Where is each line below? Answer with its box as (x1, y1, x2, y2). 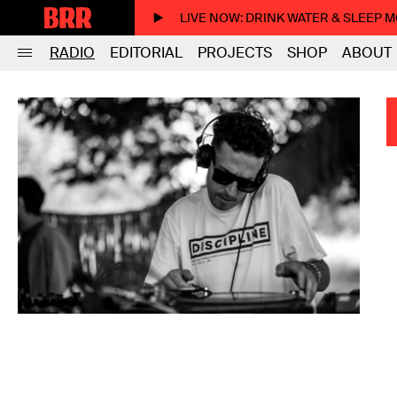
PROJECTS (198, 43, 272, 62)
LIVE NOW (180, 10, 240, 26)
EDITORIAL (110, 43, 183, 62)
